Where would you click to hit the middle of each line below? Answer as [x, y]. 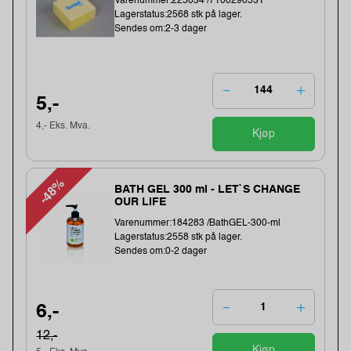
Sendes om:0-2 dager [161, 252]
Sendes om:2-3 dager [161, 29]
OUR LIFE [141, 203]
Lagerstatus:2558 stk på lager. [179, 238]
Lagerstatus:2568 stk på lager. [179, 14]
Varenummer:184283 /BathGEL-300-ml [198, 224]
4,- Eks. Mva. [63, 127]
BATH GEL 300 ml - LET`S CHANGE [208, 190]
